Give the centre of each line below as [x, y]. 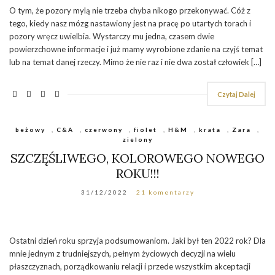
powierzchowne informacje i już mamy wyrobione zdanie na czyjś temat [136, 49]
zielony [137, 139]
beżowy [30, 129]
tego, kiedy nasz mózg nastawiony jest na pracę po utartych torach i [130, 23]
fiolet [145, 129]
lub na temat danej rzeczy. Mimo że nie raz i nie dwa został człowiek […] [135, 62]
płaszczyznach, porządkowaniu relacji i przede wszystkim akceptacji [130, 266]
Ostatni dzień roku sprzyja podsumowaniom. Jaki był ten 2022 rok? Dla [137, 240]
